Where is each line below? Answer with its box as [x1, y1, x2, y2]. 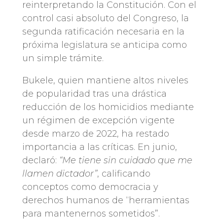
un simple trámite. [22, 53, 104, 64]
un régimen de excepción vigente [22, 115, 175, 126]
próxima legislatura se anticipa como [22, 39, 187, 51]
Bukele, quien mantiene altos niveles [22, 75, 188, 86]
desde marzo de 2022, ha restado [22, 128, 169, 140]
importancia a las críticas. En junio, [22, 142, 177, 153]
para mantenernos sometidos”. [22, 208, 160, 220]
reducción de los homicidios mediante [22, 102, 194, 113]
